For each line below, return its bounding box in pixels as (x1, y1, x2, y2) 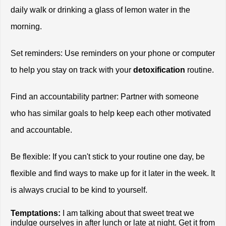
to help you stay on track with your (11, 66, 133, 75)
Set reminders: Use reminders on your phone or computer (11, 49, 215, 58)
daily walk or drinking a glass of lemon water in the (11, 6, 190, 15)
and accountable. (11, 126, 72, 135)
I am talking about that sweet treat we (61, 209, 194, 218)
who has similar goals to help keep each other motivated (11, 109, 211, 118)
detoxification (133, 66, 185, 75)
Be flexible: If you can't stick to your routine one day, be (11, 152, 205, 161)
